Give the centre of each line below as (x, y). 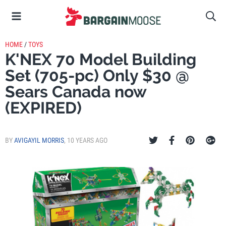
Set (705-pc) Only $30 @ (97, 75)
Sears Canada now (76, 92)
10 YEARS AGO (87, 140)
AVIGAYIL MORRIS (39, 140)
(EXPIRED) (43, 108)
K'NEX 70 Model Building (101, 59)
